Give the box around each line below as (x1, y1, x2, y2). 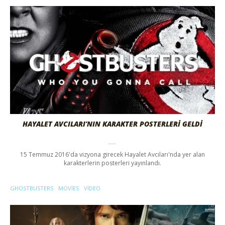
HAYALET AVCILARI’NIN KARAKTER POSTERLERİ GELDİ (23, 119, 202, 129)
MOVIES (58, 184, 79, 192)
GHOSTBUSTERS (10, 184, 53, 192)
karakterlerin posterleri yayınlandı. (64, 158, 161, 167)
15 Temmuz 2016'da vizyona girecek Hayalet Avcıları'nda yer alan (20, 150, 205, 159)
